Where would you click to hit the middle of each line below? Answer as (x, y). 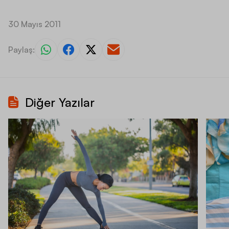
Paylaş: (21, 50)
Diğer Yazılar (60, 102)
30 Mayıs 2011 (35, 24)
